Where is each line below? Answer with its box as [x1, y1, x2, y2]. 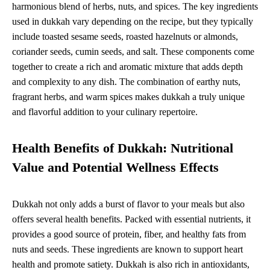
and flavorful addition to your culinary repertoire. [12, 107, 198, 118]
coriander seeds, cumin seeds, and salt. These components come [12, 46, 254, 57]
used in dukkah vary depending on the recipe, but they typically [12, 16, 253, 27]
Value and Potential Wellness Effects [12, 160, 219, 175]
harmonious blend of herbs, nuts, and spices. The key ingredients [12, 1, 258, 12]
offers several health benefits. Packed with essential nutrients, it [12, 214, 251, 225]
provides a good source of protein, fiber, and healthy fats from [12, 229, 246, 240]
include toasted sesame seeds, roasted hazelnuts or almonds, [12, 31, 238, 42]
